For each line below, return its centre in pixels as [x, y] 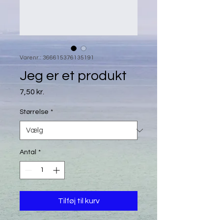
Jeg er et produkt [73, 76]
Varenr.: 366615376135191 [57, 58]
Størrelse [34, 112]
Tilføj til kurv [79, 201]
